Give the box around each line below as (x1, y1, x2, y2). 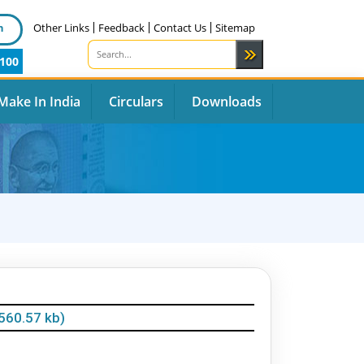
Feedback (98, 19, 145, 35)
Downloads (192, 93, 262, 110)
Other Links (33, 19, 89, 35)
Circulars (109, 93, 163, 110)
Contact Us (154, 19, 206, 35)
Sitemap (215, 19, 255, 35)
